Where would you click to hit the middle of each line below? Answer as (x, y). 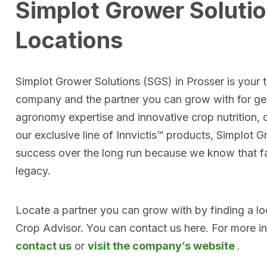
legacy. (33, 171)
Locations (69, 40)
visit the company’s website (162, 246)
